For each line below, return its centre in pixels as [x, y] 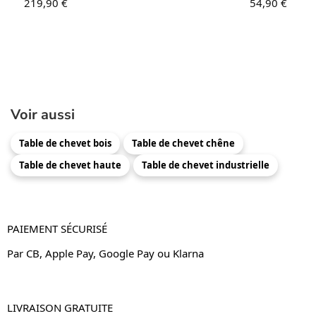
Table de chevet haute [70, 165]
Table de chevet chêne [183, 144]
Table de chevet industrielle [206, 165]
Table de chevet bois [65, 144]
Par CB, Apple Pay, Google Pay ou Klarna [105, 254]
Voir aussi [43, 115]
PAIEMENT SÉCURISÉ [57, 229]
